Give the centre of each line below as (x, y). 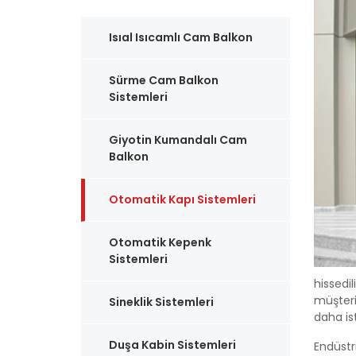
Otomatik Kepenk (160, 242)
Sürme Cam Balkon (164, 80)
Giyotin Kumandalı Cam (178, 140)
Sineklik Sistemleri (161, 302)
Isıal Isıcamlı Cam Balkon (181, 37)
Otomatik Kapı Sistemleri (182, 199)
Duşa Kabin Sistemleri (172, 345)
